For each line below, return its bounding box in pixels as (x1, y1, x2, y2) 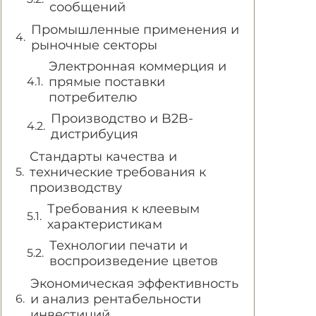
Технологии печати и (49, 238, 188, 253)
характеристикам (47, 217, 162, 232)
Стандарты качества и (30, 149, 177, 164)
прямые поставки (49, 74, 165, 90)
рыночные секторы (31, 37, 157, 53)
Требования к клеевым (47, 201, 200, 217)
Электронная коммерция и (49, 59, 226, 74)
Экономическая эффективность (30, 276, 238, 291)
